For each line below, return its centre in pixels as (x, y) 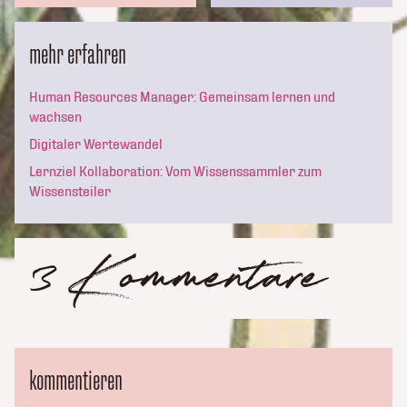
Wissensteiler (70, 191)
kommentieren (76, 380)
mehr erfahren (78, 54)
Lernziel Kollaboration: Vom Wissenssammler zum (175, 171)
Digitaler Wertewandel (96, 144)
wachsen (55, 117)
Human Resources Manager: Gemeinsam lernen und (182, 97)
